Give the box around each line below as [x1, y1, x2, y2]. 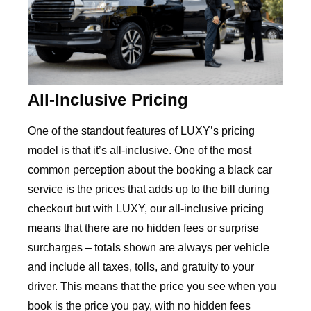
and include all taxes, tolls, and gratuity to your [28, 261, 254, 274]
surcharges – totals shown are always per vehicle [28, 242, 269, 254]
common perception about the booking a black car [28, 164, 272, 176]
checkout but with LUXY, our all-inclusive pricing [28, 203, 264, 215]
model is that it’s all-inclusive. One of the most [28, 144, 251, 157]
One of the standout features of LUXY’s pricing [28, 125, 255, 137]
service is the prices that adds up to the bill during [28, 183, 269, 196]
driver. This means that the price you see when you [28, 280, 276, 293]
